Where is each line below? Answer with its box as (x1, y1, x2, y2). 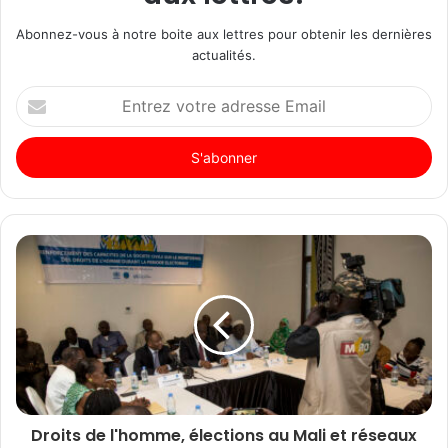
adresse (15, 128, 65, 145)
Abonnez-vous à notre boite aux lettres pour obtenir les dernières (16, 25, 432, 42)
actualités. (192, 46, 256, 63)
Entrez (15, 86, 56, 103)
